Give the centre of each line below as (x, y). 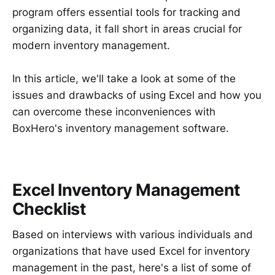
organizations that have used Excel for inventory (131, 251)
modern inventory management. (91, 45)
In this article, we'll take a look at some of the (124, 79)
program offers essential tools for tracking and (126, 12)
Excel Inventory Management (126, 190)
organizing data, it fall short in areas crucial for (127, 29)
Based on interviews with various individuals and (133, 235)
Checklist (49, 209)
